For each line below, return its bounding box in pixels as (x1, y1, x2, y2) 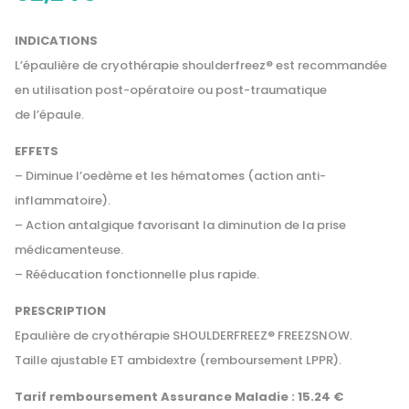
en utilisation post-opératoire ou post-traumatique (15, 80, 327, 99)
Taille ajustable (15, 351, 110, 369)
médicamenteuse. (15, 240, 123, 258)
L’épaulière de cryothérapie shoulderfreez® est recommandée (15, 56, 387, 74)
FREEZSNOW (278, 326, 350, 344)
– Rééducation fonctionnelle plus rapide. (15, 265, 259, 283)
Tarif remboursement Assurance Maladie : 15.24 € (15, 387, 343, 405)
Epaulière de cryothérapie (15, 326, 173, 344)
